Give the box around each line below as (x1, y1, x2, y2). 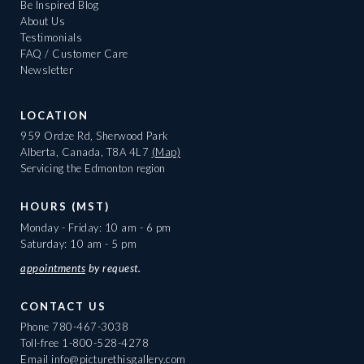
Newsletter (20, 63, 73, 77)
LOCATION (20, 109, 89, 123)
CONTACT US (20, 299, 106, 313)
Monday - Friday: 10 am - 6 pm (20, 220, 171, 234)
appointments (20, 261, 85, 275)
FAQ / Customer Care (20, 47, 128, 61)
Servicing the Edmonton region (20, 162, 166, 175)
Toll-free (20, 336, 62, 350)
